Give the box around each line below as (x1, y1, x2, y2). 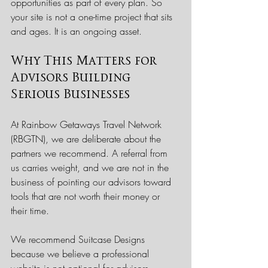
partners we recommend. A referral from (11, 146, 170, 160)
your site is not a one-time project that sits (11, 10, 175, 23)
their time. (11, 203, 49, 217)
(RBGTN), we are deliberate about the (11, 132, 164, 145)
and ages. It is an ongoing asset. (11, 24, 142, 38)
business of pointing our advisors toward (11, 175, 174, 188)
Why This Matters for (11, 54, 160, 67)
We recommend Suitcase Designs (11, 232, 148, 246)
